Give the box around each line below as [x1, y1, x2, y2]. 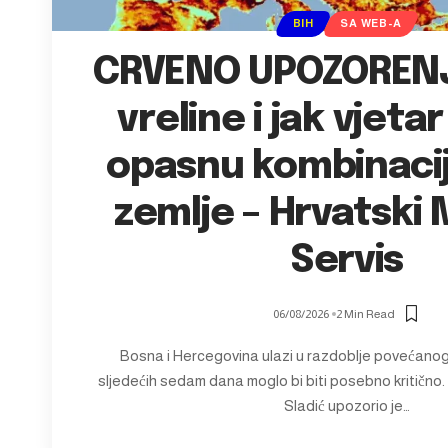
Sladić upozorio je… [284, 397, 410, 414]
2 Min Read [335, 307, 395, 321]
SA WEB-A [340, 17, 402, 30]
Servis [290, 242, 404, 281]
